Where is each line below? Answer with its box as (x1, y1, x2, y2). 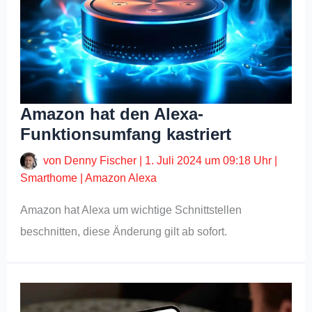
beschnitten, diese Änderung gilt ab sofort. (20, 226, 228, 238)
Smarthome (20, 172, 78, 185)
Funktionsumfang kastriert (20, 125, 232, 144)
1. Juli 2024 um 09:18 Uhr (145, 155, 272, 167)
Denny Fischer (64, 155, 140, 167)
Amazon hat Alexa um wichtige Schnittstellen (20, 204, 242, 217)
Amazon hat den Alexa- (20, 104, 204, 124)
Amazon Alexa (85, 172, 157, 185)
